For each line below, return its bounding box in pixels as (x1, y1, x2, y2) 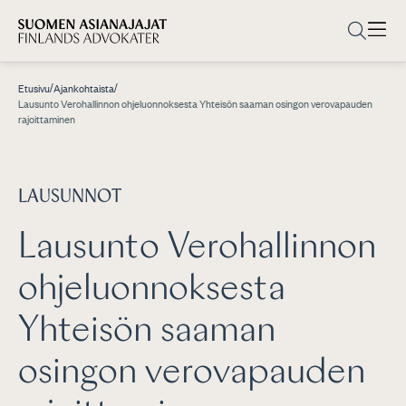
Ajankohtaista (53, 82, 114, 96)
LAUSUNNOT (18, 188, 121, 207)
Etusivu (18, 82, 50, 96)
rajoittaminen (18, 112, 75, 127)
